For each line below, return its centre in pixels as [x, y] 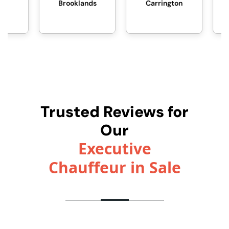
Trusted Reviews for [114, 112]
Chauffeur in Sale [114, 167]
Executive [114, 148]
